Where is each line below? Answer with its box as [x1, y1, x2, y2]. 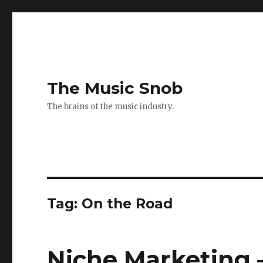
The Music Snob [47, 78, 183, 98]
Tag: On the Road [47, 195, 173, 212]
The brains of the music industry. [47, 102, 174, 112]
